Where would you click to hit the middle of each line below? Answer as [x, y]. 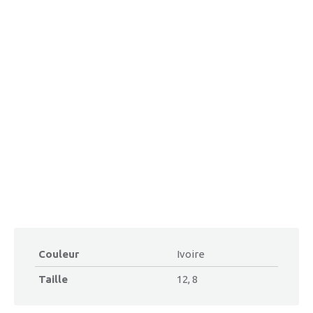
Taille [53, 279]
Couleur [59, 254]
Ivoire [191, 254]
